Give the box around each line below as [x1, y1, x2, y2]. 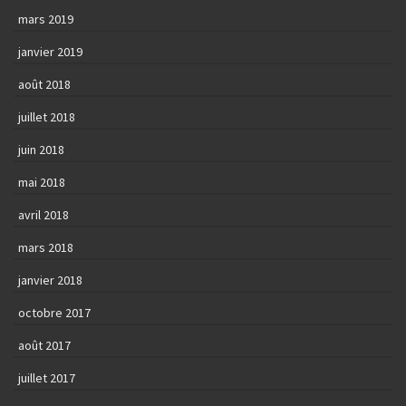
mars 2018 [18, 239, 73, 256]
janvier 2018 [18, 272, 82, 289]
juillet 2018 [18, 109, 75, 126]
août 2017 [18, 337, 71, 354]
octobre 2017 [18, 304, 91, 322]
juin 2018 [18, 141, 64, 159]
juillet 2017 [18, 370, 75, 387]
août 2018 [18, 76, 71, 93]
